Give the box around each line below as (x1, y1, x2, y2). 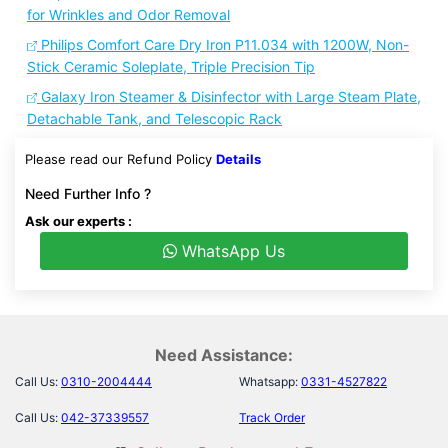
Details (216, 151, 261, 167)
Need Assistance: (155, 345, 293, 365)
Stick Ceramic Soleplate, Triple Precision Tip (27, 58, 315, 75)
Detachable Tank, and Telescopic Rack (27, 110, 282, 127)
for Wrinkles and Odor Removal (27, 6, 230, 23)
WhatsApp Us (177, 241, 285, 261)
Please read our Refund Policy (25, 151, 216, 167)
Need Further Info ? (25, 185, 151, 202)
